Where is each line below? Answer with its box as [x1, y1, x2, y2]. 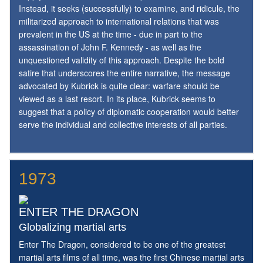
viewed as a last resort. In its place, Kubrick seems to [19, 93, 215, 105]
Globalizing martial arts [19, 221, 126, 233]
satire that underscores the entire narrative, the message [19, 67, 230, 79]
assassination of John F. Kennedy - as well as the [19, 41, 201, 53]
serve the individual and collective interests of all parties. [19, 119, 227, 131]
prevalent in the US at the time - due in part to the [19, 28, 203, 41]
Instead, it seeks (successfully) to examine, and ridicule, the [19, 2, 240, 15]
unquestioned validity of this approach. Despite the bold [19, 54, 224, 66]
